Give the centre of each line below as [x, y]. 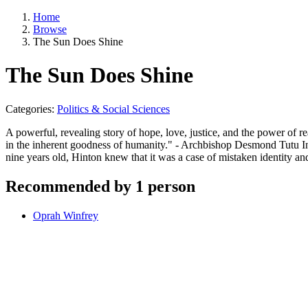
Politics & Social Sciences [113, 109]
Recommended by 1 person [100, 186]
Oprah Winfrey [66, 215]
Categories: [31, 109]
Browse [50, 29]
